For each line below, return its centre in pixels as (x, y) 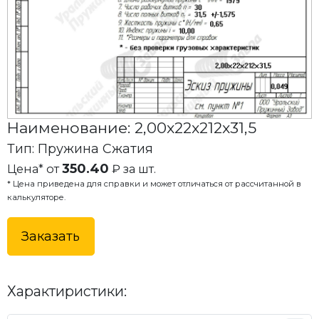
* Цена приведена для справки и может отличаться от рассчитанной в (154, 183)
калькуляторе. (36, 197)
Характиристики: (67, 292)
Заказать (51, 236)
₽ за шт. (132, 168)
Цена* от (34, 168)
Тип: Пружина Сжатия (80, 149)
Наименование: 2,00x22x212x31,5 (131, 127)
